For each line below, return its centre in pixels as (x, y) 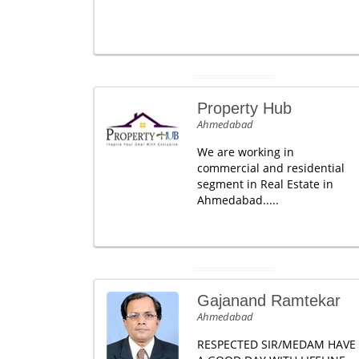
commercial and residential (270, 168)
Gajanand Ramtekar (268, 301)
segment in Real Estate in (265, 184)
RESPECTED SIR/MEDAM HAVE (276, 344)
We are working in (245, 152)
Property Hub (244, 108)
